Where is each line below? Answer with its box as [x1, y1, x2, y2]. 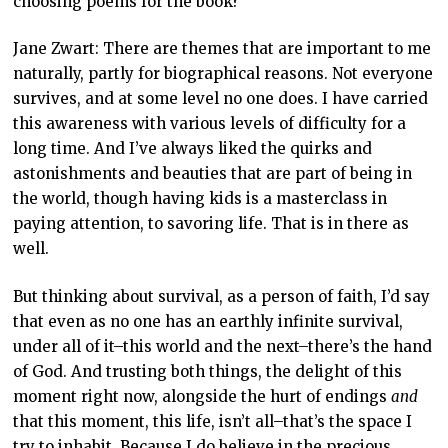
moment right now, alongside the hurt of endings [12, 386, 391, 406]
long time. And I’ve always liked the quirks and [12, 139, 372, 159]
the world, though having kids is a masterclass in [12, 189, 387, 209]
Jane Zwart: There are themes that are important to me [12, 39, 431, 59]
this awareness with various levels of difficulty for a [12, 114, 406, 134]
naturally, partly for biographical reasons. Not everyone [12, 64, 433, 84]
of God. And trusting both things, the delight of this [12, 361, 402, 381]
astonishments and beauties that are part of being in [12, 164, 412, 184]
